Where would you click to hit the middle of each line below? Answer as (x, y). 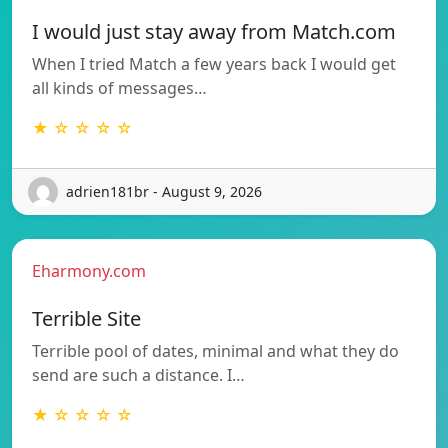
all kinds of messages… (119, 87)
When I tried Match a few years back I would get (214, 63)
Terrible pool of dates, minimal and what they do (215, 350)
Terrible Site (86, 318)
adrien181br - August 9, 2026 (164, 192)
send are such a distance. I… (138, 374)
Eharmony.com (89, 270)
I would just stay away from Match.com (214, 31)
